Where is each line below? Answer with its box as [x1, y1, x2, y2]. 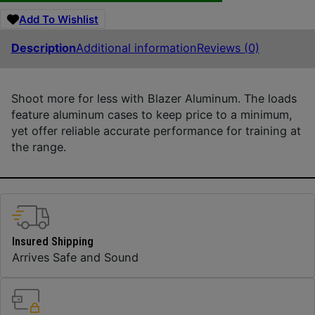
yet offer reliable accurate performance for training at [11, 123, 301, 138]
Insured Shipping [11, 234, 94, 248]
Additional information [75, 41, 197, 56]
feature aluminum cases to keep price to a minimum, [11, 107, 292, 122]
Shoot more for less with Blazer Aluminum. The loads [11, 91, 297, 105]
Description [11, 41, 76, 56]
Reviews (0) [196, 41, 259, 56]
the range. [11, 139, 66, 154]
